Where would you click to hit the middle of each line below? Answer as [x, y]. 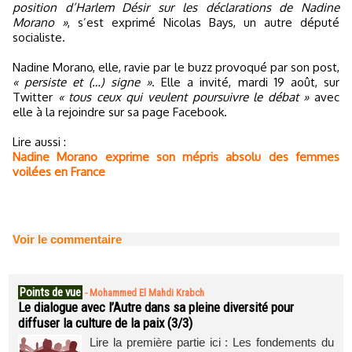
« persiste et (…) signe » [82, 82]
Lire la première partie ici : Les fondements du [212, 342]
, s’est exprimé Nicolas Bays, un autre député [203, 22]
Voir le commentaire [67, 239]
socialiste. [39, 37]
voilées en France [59, 172]
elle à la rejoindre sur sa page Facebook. [120, 112]
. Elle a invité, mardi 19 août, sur [246, 82]
